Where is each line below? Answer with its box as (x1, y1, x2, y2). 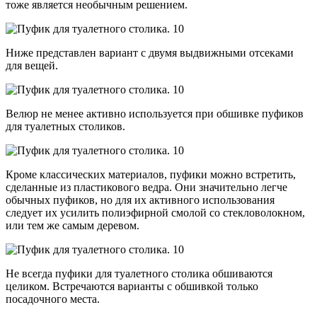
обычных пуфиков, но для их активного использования (6, 193, 275, 206)
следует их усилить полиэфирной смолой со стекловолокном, (6, 206, 305, 219)
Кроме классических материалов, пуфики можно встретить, (6, 168, 296, 180)
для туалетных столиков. (6, 120, 125, 132)
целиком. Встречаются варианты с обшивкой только (6, 279, 258, 292)
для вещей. (6, 59, 58, 71)
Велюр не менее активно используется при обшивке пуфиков (6, 107, 304, 120)
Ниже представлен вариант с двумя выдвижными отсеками (6, 46, 294, 59)
